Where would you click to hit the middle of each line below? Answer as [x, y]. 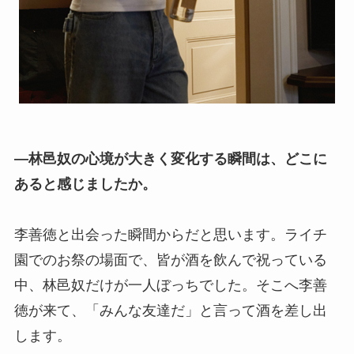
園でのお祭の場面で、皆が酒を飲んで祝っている [170, 260]
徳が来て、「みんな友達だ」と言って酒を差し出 [170, 311]
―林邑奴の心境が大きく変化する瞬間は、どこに [170, 159]
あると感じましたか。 [85, 185]
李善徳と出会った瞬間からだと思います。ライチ [170, 235]
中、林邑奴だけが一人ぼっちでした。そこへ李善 [170, 286]
